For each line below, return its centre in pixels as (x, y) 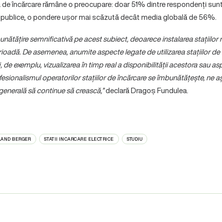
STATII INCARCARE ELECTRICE (79, 139)
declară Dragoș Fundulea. (146, 90)
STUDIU (135, 139)
